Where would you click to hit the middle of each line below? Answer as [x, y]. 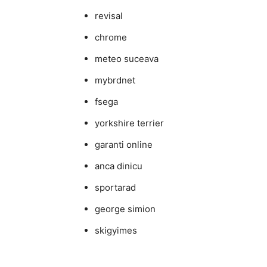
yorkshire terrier [129, 123]
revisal [109, 16]
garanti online [124, 145]
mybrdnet [115, 80]
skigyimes [116, 230]
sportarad [115, 187]
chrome [111, 37]
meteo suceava [127, 59]
